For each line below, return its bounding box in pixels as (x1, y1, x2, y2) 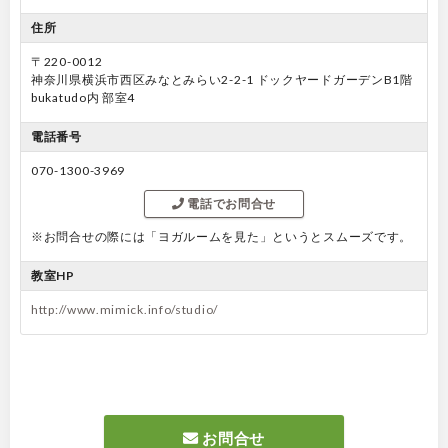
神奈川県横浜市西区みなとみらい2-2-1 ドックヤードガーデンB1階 (31, 71, 413, 87)
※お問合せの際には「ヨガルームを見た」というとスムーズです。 (31, 228, 412, 244)
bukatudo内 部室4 (31, 89, 136, 105)
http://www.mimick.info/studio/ (31, 301, 218, 317)
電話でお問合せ (184, 195, 277, 211)
